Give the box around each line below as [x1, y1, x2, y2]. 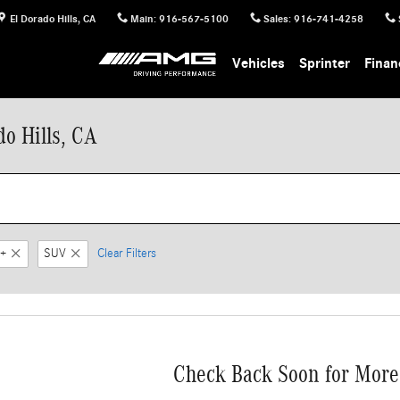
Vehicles [232, 55, 286, 71]
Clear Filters [97, 246, 156, 261]
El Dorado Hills [10, 12, 79, 25]
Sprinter [299, 55, 351, 71]
